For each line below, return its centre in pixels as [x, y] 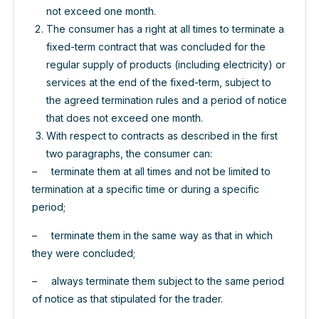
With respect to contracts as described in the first [162, 136]
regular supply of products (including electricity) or [166, 65]
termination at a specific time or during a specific [146, 189]
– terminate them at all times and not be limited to [151, 172]
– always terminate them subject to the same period [158, 281]
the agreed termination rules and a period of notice [167, 100]
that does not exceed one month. [125, 118]
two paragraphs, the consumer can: [129, 154]
